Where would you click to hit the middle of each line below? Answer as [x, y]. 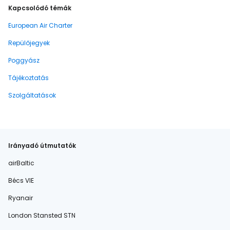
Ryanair [21, 198]
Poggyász [24, 60]
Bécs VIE [21, 180]
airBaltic [21, 163]
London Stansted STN [42, 215]
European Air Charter [40, 25]
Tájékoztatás [28, 78]
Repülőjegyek [29, 43]
